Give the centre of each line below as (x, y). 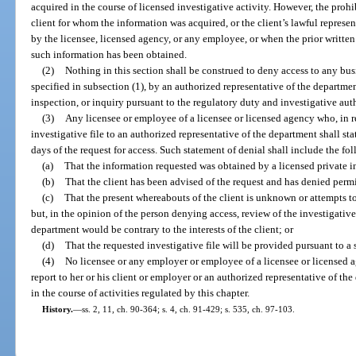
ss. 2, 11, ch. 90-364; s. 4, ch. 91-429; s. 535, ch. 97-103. (188, 309)
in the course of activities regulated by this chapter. (141, 292)
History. (57, 309)
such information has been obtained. (109, 54)
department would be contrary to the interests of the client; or (163, 229)
